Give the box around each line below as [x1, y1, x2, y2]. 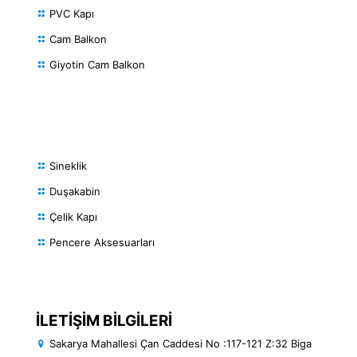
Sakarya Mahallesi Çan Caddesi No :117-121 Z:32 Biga [49, 336, 312, 350]
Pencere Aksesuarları [49, 235, 155, 249]
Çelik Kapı [49, 210, 97, 223]
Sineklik [49, 159, 87, 172]
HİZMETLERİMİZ [36, 132, 168, 153]
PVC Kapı [49, 6, 94, 20]
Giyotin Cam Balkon [49, 57, 145, 71]
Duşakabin [49, 184, 100, 198]
